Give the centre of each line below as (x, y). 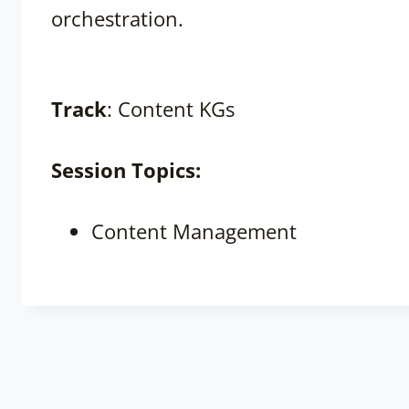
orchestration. (117, 19)
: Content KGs (171, 109)
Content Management (194, 231)
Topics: (166, 170)
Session (89, 170)
